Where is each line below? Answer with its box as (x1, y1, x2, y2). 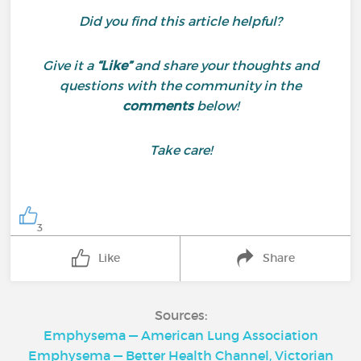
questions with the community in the (60, 77, 301, 93)
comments (122, 98, 193, 114)
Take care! (149, 142, 212, 158)
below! (193, 98, 239, 114)
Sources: (154, 306, 207, 323)
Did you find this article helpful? (79, 13, 282, 29)
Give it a (42, 57, 97, 73)
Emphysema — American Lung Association (43, 326, 318, 343)
